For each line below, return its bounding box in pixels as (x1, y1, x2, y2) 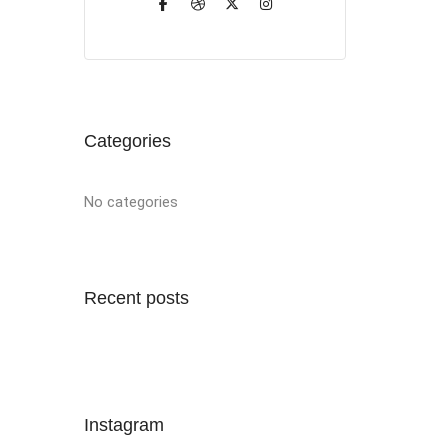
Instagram (83, 415, 164, 435)
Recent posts (83, 288, 189, 308)
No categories (83, 193, 178, 211)
